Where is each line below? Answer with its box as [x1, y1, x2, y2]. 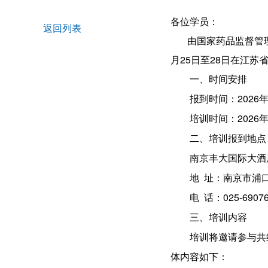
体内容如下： [170, 249, 228, 263]
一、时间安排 [190, 72, 247, 86]
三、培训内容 [190, 210, 247, 224]
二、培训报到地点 [190, 131, 266, 145]
